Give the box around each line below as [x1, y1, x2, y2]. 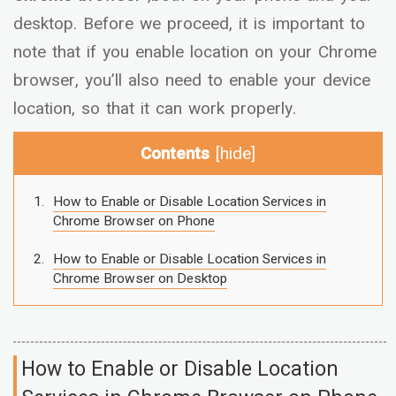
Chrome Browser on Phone [52, 210, 215, 231]
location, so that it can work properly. [13, 96, 296, 122]
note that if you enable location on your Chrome [13, 40, 377, 65]
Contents [141, 141, 216, 167]
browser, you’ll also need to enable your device [13, 68, 370, 94]
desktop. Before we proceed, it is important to [13, 11, 365, 37]
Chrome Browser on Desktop [52, 269, 227, 289]
